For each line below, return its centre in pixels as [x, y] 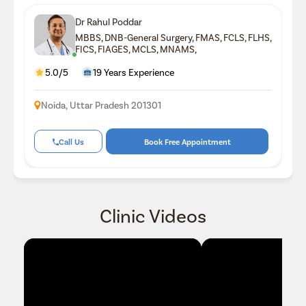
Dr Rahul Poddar [109, 21]
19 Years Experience [134, 72]
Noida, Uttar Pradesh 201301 [101, 105]
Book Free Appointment [187, 142]
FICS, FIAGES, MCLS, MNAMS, [136, 48]
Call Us [72, 142]
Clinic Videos [153, 215]
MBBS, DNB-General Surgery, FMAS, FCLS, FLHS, [173, 37]
